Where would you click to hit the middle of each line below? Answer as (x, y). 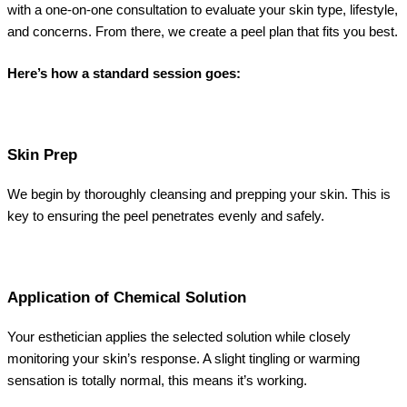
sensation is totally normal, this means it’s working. (157, 380)
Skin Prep (42, 154)
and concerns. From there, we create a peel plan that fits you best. (203, 31)
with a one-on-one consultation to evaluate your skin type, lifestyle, (203, 10)
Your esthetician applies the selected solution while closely (179, 337)
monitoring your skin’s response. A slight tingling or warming (184, 358)
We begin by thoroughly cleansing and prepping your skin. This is (199, 194)
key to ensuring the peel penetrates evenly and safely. (166, 216)
